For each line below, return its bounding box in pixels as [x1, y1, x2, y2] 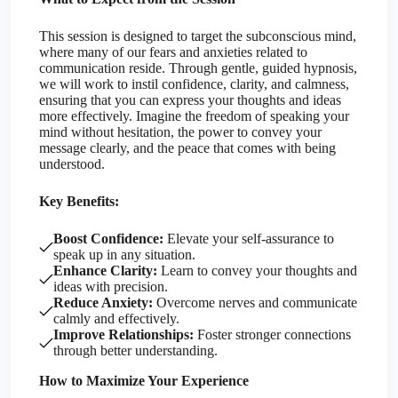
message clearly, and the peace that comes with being [39, 140, 336, 156]
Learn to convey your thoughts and [157, 263, 357, 279]
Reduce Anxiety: [53, 295, 153, 311]
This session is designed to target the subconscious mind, [39, 28, 356, 44]
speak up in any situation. [53, 247, 195, 263]
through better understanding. [53, 343, 218, 359]
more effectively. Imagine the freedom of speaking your [39, 108, 349, 124]
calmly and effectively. [53, 311, 179, 327]
